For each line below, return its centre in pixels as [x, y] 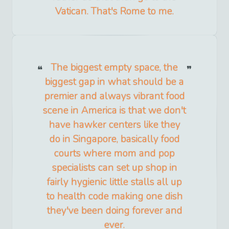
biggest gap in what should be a [114, 82]
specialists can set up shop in [114, 168]
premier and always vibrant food [114, 96]
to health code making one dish [114, 197]
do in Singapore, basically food [114, 139]
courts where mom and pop [114, 154]
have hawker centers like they [114, 125]
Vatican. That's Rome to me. [114, 12]
